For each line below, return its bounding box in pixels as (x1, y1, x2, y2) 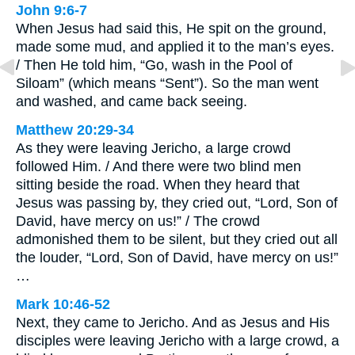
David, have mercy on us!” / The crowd (16, 212, 260, 229)
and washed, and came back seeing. (16, 93, 247, 109)
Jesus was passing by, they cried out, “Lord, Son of (16, 194, 338, 211)
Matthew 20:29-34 (16, 121, 134, 138)
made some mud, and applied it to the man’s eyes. (16, 38, 334, 55)
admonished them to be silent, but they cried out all (16, 231, 338, 247)
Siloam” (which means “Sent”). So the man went (16, 74, 319, 91)
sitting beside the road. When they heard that (16, 176, 300, 193)
